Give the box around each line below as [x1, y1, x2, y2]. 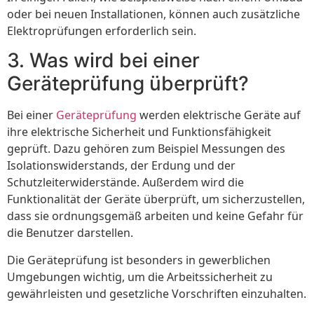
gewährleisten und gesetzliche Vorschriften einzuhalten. [7, 285, 306, 301]
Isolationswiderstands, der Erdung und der [7, 158, 235, 174]
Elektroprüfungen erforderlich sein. [7, 23, 196, 39]
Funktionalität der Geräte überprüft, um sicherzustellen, [7, 191, 305, 207]
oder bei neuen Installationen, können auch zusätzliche [7, 6, 300, 22]
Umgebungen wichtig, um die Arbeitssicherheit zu [7, 268, 273, 285]
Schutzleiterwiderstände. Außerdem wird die [7, 175, 244, 191]
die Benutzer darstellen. [7, 225, 133, 241]
